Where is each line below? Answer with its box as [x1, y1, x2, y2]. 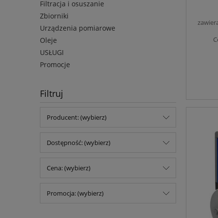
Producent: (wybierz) [47, 113, 107, 122]
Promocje [40, 60, 70, 70]
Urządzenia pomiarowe [40, 23, 115, 33]
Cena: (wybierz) [47, 163, 91, 173]
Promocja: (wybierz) [47, 189, 104, 198]
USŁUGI [40, 48, 64, 57]
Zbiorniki [40, 11, 69, 21]
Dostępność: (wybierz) [47, 138, 110, 147]
